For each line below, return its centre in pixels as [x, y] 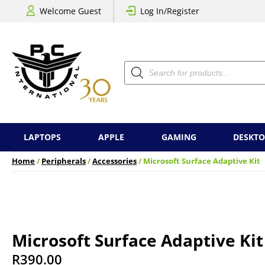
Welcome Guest [70, 11]
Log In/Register [170, 11]
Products [141, 64]
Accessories [114, 161]
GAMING [179, 137]
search [137, 72]
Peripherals [64, 161]
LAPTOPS [42, 137]
